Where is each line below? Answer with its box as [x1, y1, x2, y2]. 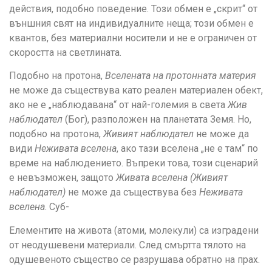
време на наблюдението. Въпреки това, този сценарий [9, 157, 258, 169]
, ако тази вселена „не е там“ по [117, 143, 258, 155]
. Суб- [45, 201, 69, 213]
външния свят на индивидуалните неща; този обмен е [9, 17, 254, 29]
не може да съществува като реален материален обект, [9, 84, 263, 97]
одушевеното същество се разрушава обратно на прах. [9, 253, 260, 265]
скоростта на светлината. [9, 46, 121, 58]
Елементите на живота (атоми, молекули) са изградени [9, 224, 259, 236]
